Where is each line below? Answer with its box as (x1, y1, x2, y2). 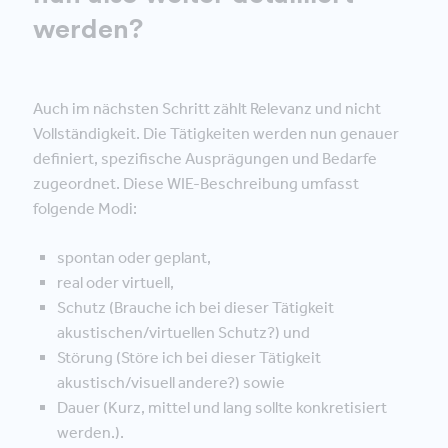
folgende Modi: (33, 198, 137, 218)
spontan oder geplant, (57, 247, 211, 267)
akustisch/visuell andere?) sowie (57, 372, 285, 392)
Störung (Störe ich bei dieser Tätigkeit (57, 347, 321, 367)
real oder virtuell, (57, 272, 174, 292)
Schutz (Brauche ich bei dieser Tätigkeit (57, 297, 334, 317)
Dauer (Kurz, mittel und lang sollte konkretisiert (57, 397, 387, 417)
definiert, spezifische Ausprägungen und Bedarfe (33, 148, 377, 168)
